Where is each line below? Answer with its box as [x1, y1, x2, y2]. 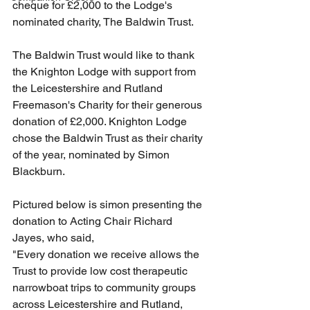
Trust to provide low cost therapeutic [12, 264, 190, 277]
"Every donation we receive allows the [12, 248, 202, 261]
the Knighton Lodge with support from [12, 65, 199, 78]
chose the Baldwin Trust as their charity [12, 131, 206, 145]
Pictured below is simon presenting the [12, 198, 205, 211]
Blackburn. [12, 165, 67, 178]
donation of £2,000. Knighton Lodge [12, 115, 190, 128]
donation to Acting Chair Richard [12, 215, 175, 228]
